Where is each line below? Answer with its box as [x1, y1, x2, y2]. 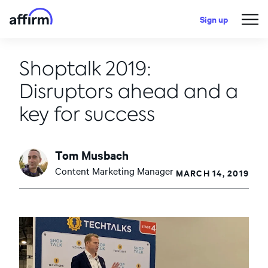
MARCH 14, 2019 [175, 166, 249, 179]
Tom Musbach [55, 147, 129, 163]
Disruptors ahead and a [19, 79, 238, 103]
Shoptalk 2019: [19, 56, 151, 81]
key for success [19, 102, 155, 126]
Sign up [200, 13, 228, 25]
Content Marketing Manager [55, 164, 173, 177]
